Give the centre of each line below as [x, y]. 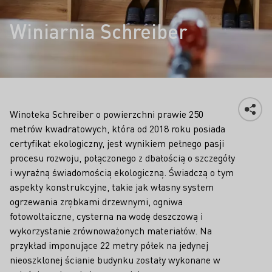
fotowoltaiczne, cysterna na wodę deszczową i [106, 216]
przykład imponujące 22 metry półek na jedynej [109, 245]
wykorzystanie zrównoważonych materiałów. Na [111, 230]
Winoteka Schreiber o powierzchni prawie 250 [107, 114]
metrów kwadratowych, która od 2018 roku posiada [117, 128]
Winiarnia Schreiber [98, 31]
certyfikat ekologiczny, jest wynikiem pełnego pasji [117, 143]
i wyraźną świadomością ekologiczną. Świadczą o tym [122, 172]
